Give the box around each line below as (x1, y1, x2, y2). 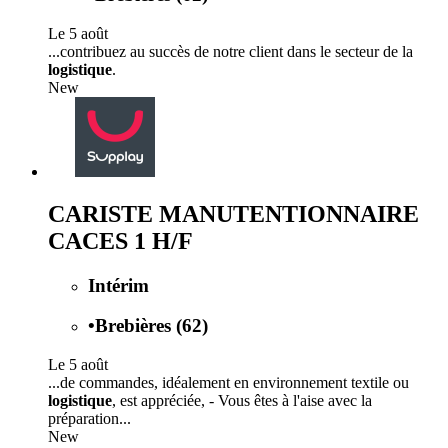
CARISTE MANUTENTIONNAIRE (48, 200, 419, 227)
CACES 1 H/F (48, 227, 193, 254)
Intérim (88, 274, 149, 296)
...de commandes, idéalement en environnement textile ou (48, 374, 409, 392)
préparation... (48, 410, 131, 428)
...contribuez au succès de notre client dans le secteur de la (48, 42, 413, 60)
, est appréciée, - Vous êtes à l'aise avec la (112, 392, 372, 410)
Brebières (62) (95, 315, 208, 337)
